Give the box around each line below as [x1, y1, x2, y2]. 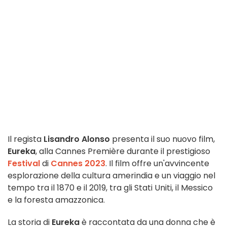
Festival [8, 158, 40, 170]
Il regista [8, 133, 44, 145]
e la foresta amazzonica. [8, 194, 105, 206]
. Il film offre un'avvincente [105, 158, 209, 170]
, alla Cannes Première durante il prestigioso [35, 145, 210, 158]
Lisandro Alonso [44, 133, 110, 145]
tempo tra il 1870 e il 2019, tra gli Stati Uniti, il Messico [8, 182, 213, 194]
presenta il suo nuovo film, [110, 133, 215, 145]
